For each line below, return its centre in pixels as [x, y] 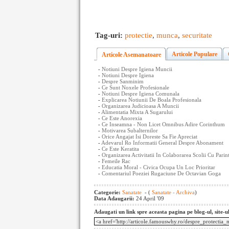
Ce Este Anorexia [122, 118]
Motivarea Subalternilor [130, 130]
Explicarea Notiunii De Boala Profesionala [152, 99]
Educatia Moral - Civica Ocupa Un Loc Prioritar [158, 167]
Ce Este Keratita [120, 148]
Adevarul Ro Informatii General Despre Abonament [162, 142]
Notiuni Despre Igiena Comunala [141, 93]
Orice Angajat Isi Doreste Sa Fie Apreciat [150, 136]
